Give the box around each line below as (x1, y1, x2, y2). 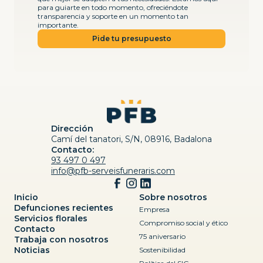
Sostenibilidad (139, 245, 186, 254)
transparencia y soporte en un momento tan (38, 11, 188, 21)
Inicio (14, 191, 38, 203)
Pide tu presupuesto (92, 34, 171, 43)
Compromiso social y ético (139, 218, 228, 227)
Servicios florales (14, 213, 87, 224)
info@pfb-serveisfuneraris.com (51, 165, 175, 176)
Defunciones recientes (14, 202, 113, 213)
